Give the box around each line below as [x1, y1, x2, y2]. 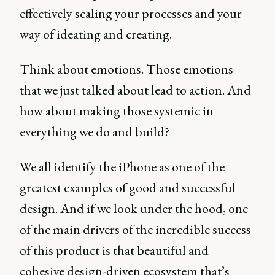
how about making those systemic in [20, 102, 214, 120]
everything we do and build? [20, 123, 169, 141]
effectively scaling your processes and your [20, 4, 242, 22]
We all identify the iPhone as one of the [20, 158, 225, 176]
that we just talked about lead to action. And [20, 81, 251, 99]
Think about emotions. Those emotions [20, 60, 233, 78]
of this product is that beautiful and [20, 241, 209, 259]
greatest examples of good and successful [20, 179, 236, 196]
